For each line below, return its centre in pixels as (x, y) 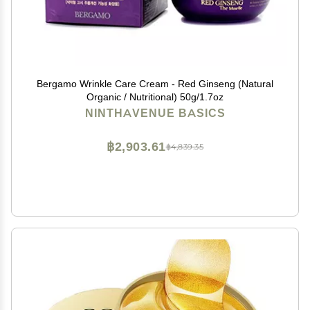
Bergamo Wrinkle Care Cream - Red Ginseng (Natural (155, 84)
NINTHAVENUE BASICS (155, 113)
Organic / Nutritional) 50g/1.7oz (155, 97)
